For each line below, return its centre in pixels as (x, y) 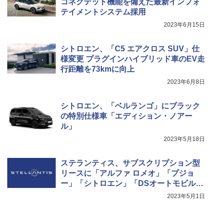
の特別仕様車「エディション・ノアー (126, 116)
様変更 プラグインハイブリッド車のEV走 (133, 59)
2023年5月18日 (184, 139)
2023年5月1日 (186, 196)
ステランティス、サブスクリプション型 (130, 163)
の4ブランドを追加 (94, 193)
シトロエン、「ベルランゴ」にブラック (130, 106)
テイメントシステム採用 (103, 12)
